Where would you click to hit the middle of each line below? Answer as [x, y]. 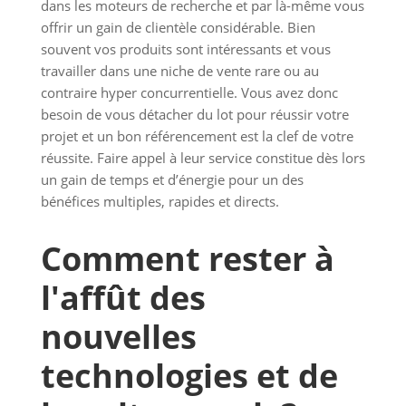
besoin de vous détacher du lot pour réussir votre [194, 115]
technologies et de [189, 376]
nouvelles [118, 337]
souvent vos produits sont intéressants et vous [185, 49]
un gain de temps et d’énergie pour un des [172, 180]
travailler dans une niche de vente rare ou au [179, 71]
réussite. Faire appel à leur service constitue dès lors [203, 158]
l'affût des [123, 298]
